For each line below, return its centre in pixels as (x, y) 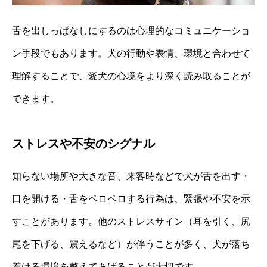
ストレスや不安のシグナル (83, 143)
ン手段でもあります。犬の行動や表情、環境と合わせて (131, 53)
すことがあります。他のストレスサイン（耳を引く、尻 (131, 221)
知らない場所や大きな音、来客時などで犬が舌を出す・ (131, 176)
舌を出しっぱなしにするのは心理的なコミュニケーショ (131, 30)
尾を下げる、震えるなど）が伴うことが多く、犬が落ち (131, 244)
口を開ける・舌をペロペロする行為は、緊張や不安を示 (131, 198)
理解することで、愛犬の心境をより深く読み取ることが (131, 76)
